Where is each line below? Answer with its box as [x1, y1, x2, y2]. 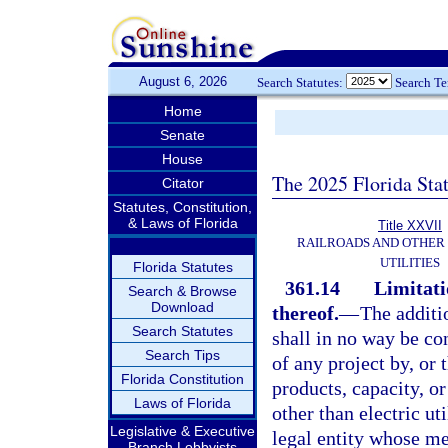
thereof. [272, 302, 339, 324]
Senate [160, 127, 205, 143]
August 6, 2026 [138, 74, 227, 89]
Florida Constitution [121, 371, 244, 387]
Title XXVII [378, 218, 442, 233]
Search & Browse [128, 283, 237, 299]
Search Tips [145, 347, 220, 363]
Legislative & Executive [110, 423, 255, 439]
